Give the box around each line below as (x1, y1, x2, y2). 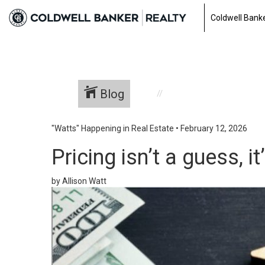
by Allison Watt (51, 176, 106, 186)
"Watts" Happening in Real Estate (51, 124, 174, 133)
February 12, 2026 (180, 124, 247, 133)
